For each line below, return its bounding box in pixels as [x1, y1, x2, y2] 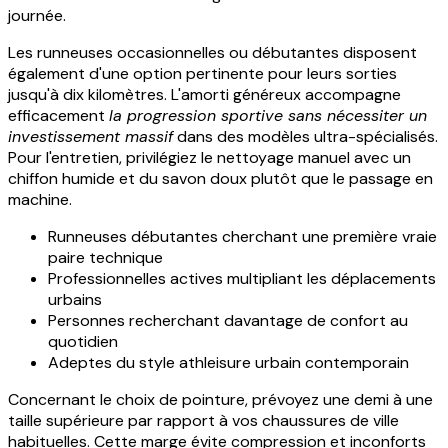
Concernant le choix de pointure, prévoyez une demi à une [8, 389, 433, 411]
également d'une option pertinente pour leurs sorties [8, 63, 397, 85]
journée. [8, 5, 66, 27]
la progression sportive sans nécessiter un [109, 105, 427, 127]
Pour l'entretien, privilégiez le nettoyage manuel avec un [8, 147, 411, 169]
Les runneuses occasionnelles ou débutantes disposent [8, 42, 417, 64]
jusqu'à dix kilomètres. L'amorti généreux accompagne [8, 84, 401, 106]
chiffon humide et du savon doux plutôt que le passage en [8, 168, 433, 190]
